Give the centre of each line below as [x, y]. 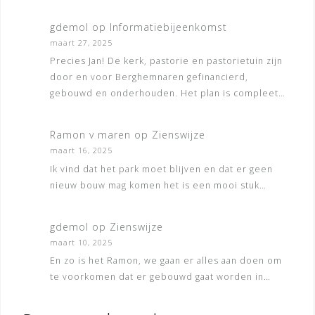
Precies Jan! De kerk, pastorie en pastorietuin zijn [166, 61]
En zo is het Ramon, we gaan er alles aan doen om [166, 261]
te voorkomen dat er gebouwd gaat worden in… [160, 277]
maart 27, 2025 [81, 43]
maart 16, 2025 [81, 151]
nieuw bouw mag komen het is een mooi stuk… [158, 185]
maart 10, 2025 [81, 242]
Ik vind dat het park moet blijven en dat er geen [161, 169]
